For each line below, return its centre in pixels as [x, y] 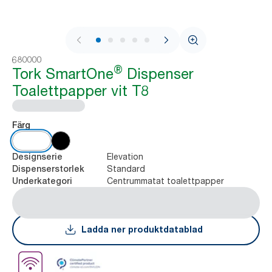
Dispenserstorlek [48, 169]
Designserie [37, 157]
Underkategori [42, 181]
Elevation [125, 156]
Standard [126, 168]
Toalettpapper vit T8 [80, 91]
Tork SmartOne [63, 74]
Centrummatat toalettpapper [165, 181]
